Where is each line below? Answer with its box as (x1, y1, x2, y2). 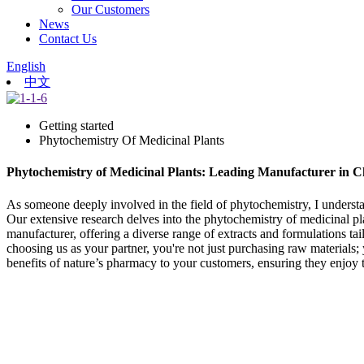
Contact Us (39, 32, 97, 45)
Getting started (39, 119, 114, 132)
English (6, 59, 45, 73)
